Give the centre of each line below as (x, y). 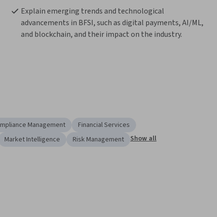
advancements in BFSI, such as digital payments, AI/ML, (112, 23)
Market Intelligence (32, 140)
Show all (144, 139)
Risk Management (98, 140)
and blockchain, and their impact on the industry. (102, 35)
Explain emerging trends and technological (92, 11)
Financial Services (104, 125)
